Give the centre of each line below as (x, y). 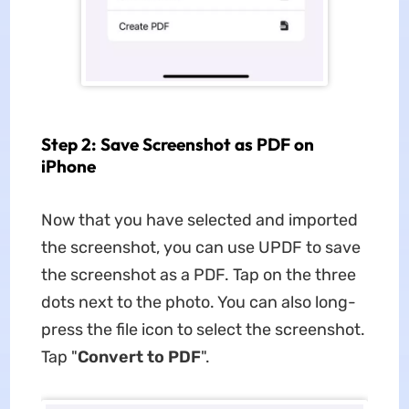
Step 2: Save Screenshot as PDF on (177, 144)
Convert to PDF (139, 357)
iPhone (68, 166)
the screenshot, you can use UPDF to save (200, 247)
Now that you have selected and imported (199, 220)
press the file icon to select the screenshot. (203, 330)
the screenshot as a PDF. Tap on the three (198, 275)
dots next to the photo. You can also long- (198, 302)
